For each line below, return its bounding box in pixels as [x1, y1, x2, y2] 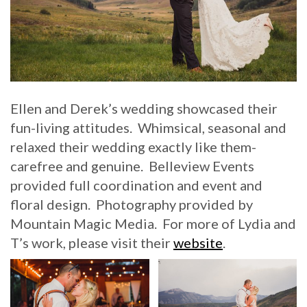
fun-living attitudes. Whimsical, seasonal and [10, 119, 286, 136]
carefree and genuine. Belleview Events [10, 157, 254, 174]
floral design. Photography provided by [10, 195, 253, 212]
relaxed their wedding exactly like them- [10, 138, 256, 155]
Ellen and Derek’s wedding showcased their [10, 99, 278, 116]
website [173, 234, 223, 251]
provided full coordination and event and [10, 176, 262, 193]
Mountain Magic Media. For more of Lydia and [10, 214, 296, 232]
